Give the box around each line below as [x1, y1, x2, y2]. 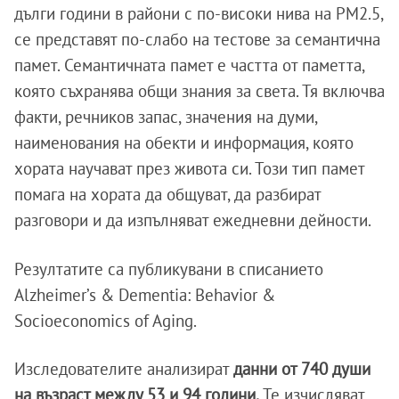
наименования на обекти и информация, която [14, 132, 354, 154]
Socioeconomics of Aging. [14, 310, 197, 332]
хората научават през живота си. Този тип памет [14, 158, 364, 180]
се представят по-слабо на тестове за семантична [14, 28, 380, 51]
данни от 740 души [233, 358, 370, 380]
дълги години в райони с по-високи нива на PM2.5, [14, 3, 383, 25]
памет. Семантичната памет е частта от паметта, [14, 54, 364, 77]
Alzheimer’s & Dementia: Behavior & [14, 284, 275, 306]
